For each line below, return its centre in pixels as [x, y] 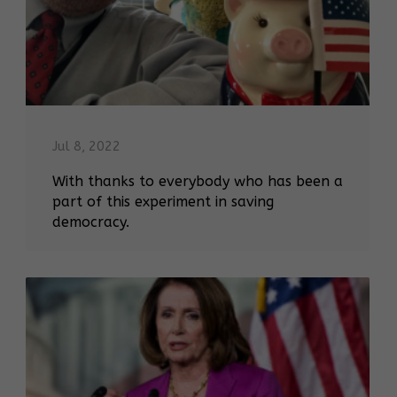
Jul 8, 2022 [86, 147]
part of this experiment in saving [163, 202]
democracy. [91, 222]
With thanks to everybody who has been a [198, 182]
